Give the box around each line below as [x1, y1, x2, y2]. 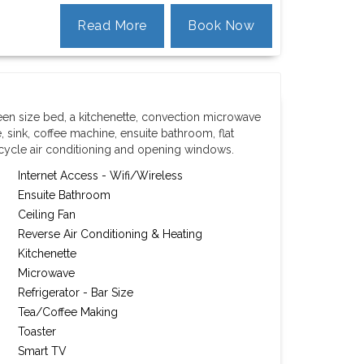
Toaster [18, 325, 57, 338]
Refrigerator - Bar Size [18, 286, 134, 299]
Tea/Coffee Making [18, 305, 119, 318]
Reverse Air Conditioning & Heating [18, 227, 203, 240]
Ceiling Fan [18, 208, 76, 221]
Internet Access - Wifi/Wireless [18, 169, 184, 182]
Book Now [188, 18, 255, 33]
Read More [77, 18, 147, 33]
